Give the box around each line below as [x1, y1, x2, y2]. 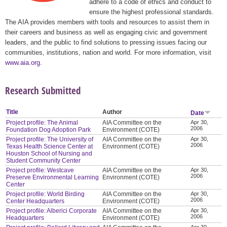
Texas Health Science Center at [6, 142, 93, 150]
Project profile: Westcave [6, 166, 74, 174]
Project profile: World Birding [6, 190, 85, 198]
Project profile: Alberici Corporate [6, 207, 97, 214]
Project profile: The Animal [6, 119, 79, 126]
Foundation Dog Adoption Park [6, 126, 91, 133]
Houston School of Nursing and [6, 149, 93, 157]
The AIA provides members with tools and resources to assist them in [5, 18, 209, 26]
